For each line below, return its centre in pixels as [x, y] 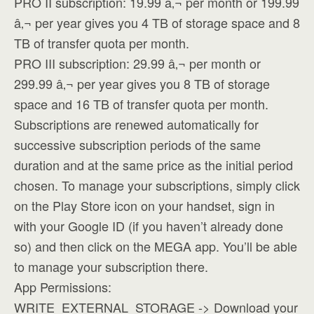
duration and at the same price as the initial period [153, 165]
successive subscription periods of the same [137, 144]
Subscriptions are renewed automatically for [136, 124]
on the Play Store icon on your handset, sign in [144, 205]
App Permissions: [63, 287]
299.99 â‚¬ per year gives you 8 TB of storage [142, 83]
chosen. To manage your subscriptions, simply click [157, 185]
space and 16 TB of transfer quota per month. [141, 104]
